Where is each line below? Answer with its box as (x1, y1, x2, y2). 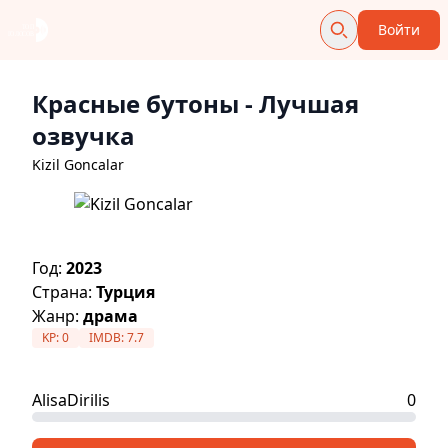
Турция (96, 281, 155, 303)
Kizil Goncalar (32, 155, 124, 174)
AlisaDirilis (32, 389, 110, 411)
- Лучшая (239, 87, 359, 120)
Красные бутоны (32, 87, 239, 120)
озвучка (32, 119, 135, 152)
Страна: (32, 281, 96, 303)
